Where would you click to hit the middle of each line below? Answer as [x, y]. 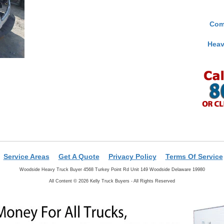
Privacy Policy [132, 156]
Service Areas [26, 156]
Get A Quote [79, 156]
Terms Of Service [194, 156]
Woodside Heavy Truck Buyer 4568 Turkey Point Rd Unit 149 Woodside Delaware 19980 [112, 169]
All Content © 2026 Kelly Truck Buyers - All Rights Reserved [112, 180]
